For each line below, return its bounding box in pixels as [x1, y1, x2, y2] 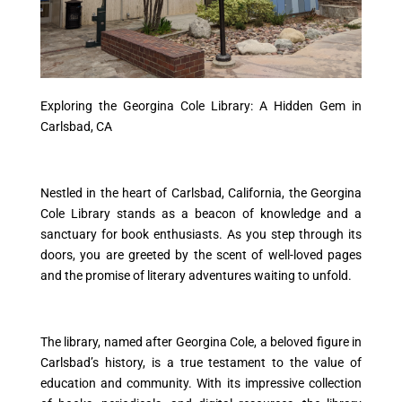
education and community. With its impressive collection [39, 375, 363, 390]
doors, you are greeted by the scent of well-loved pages [39, 247, 363, 262]
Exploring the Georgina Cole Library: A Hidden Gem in [39, 98, 363, 113]
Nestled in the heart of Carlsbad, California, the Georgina [39, 185, 363, 200]
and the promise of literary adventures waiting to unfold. [39, 267, 352, 283]
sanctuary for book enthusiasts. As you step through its [39, 226, 363, 241]
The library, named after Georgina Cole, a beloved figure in [39, 334, 363, 349]
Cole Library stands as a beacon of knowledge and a [39, 205, 363, 221]
